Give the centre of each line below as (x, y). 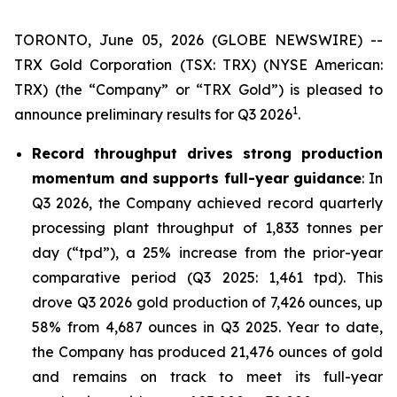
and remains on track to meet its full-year (207, 377)
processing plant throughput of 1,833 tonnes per (207, 228)
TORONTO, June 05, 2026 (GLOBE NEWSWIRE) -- (198, 40)
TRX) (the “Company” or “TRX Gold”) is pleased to (198, 90)
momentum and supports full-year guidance (197, 178)
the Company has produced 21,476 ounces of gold (207, 352)
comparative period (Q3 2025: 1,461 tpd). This (207, 277)
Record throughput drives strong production (207, 153)
